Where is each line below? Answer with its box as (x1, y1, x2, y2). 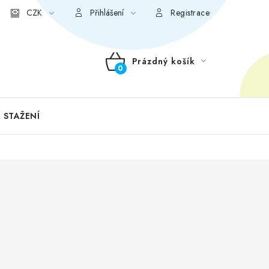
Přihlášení (89, 7, 124, 19)
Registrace (171, 7, 210, 19)
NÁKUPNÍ (104, 66, 165, 84)
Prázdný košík (131, 55, 195, 67)
